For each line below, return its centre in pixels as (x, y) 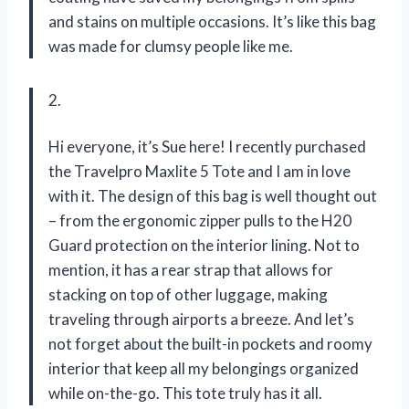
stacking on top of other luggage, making (188, 294)
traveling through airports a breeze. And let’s (201, 319)
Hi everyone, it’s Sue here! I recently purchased (207, 146)
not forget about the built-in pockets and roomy (210, 343)
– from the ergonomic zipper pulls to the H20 (200, 220)
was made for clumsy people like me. (171, 46)
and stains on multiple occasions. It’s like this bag (212, 21)
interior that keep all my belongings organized (204, 368)
